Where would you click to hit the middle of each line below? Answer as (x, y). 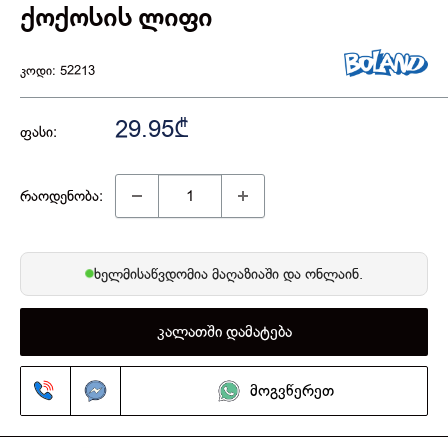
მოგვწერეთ (292, 390)
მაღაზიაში (247, 273)
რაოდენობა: (61, 195)
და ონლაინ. (323, 273)
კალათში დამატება (224, 331)
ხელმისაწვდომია (153, 273)
